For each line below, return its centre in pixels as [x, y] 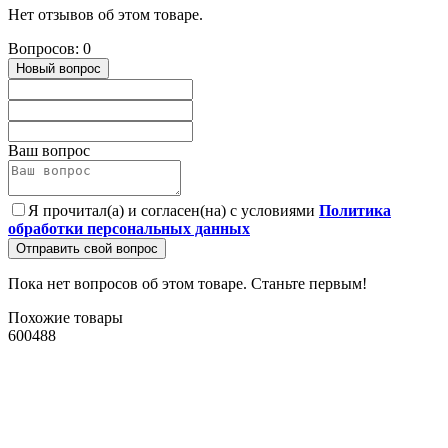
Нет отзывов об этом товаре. [105, 15]
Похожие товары [65, 318]
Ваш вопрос [49, 151]
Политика [355, 211]
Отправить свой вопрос [87, 249]
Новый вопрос [58, 69]
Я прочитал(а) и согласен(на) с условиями [173, 211]
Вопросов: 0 [49, 49]
